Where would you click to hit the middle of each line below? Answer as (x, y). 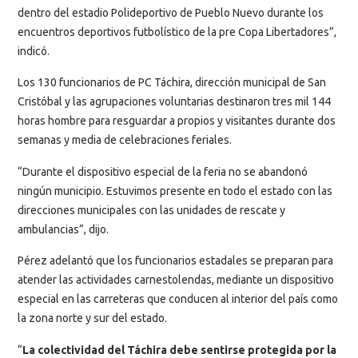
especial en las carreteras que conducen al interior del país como (178, 299)
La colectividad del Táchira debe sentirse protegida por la (179, 350)
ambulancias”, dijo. (63, 229)
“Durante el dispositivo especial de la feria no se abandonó (163, 171)
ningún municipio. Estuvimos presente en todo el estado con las (175, 191)
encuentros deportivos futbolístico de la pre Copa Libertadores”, (177, 32)
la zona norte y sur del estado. (92, 318)
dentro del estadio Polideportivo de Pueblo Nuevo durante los (171, 13)
